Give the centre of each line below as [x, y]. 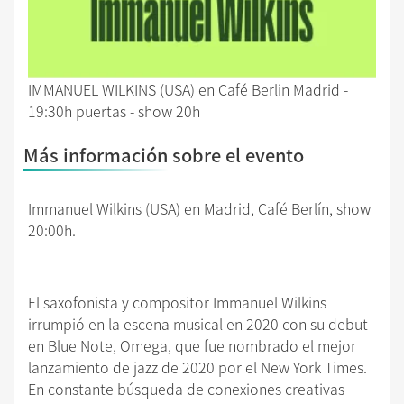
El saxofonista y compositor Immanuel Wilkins [177, 302]
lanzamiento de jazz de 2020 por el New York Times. [197, 367]
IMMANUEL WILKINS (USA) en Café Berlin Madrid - [188, 89]
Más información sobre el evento [164, 154]
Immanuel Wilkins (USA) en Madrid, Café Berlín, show [199, 208]
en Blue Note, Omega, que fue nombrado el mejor [192, 345]
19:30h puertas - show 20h [114, 110]
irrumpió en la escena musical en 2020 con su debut [198, 323]
